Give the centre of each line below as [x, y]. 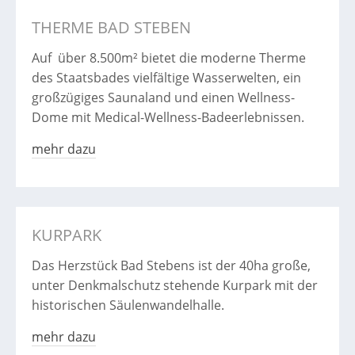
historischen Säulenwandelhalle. [128, 305]
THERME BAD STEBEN [111, 28]
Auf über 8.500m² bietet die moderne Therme [169, 58]
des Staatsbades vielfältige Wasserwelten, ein [166, 78]
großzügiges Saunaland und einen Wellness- [163, 98]
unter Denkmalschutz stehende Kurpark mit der [175, 285]
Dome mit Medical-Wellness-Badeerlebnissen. [168, 118]
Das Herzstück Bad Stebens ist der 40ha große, [171, 265]
